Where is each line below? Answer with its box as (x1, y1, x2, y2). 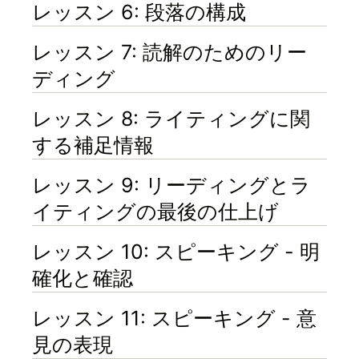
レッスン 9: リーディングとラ (32, 173, 311, 198)
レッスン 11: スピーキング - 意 (32, 306, 317, 331)
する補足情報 (32, 133, 154, 158)
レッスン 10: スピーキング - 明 (32, 240, 320, 264)
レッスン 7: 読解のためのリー (32, 40, 307, 65)
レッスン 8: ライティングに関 (32, 107, 310, 131)
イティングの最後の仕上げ (32, 200, 279, 224)
